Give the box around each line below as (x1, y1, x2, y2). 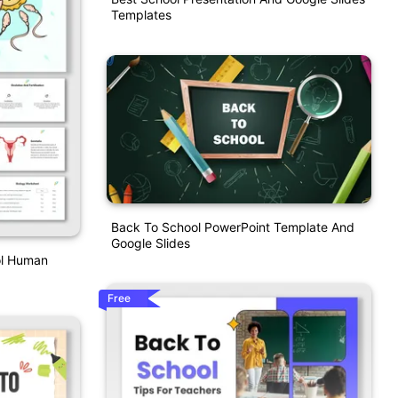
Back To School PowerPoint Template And (110, 219, 354, 235)
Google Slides (110, 235, 190, 251)
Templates (110, 6, 171, 22)
